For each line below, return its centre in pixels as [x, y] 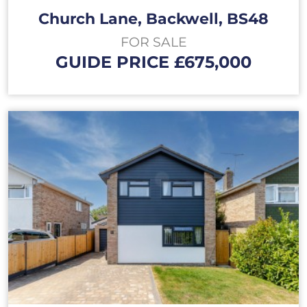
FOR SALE [153, 42]
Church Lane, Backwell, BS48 [153, 19]
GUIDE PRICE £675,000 [153, 62]
